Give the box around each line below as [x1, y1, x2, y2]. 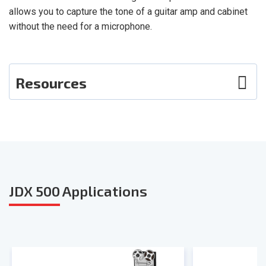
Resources [15, 74, 87, 91]
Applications [60, 182, 147, 199]
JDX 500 [9, 182, 60, 199]
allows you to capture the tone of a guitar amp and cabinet [9, 5, 248, 17]
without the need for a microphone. [9, 20, 152, 32]
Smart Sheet [15, 150, 78, 163]
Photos [15, 106, 50, 119]
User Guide [15, 128, 69, 141]
